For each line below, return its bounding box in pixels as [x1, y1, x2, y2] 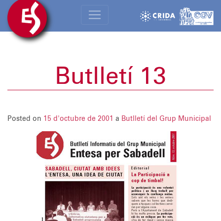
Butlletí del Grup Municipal [121, 115, 211, 122]
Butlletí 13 [55, 65, 166, 89]
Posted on [7, 115, 43, 122]
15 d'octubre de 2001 [43, 115, 113, 122]
